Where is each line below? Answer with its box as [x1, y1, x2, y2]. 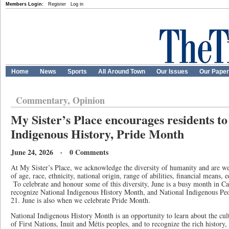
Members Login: [6, 2, 43, 7]
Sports [67, 68, 87, 75]
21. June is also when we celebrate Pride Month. [11, 195, 150, 205]
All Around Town [98, 68, 145, 75]
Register [48, 2, 66, 7]
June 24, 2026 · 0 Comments [11, 147, 108, 157]
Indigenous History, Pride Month [11, 125, 184, 143]
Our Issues [156, 68, 188, 75]
